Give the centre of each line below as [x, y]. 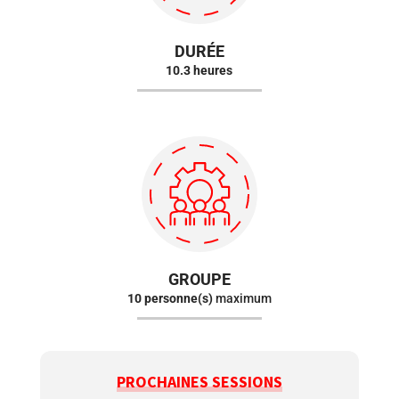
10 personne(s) [170, 298]
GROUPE [199, 279]
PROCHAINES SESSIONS [199, 381]
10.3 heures [199, 70]
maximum [242, 298]
